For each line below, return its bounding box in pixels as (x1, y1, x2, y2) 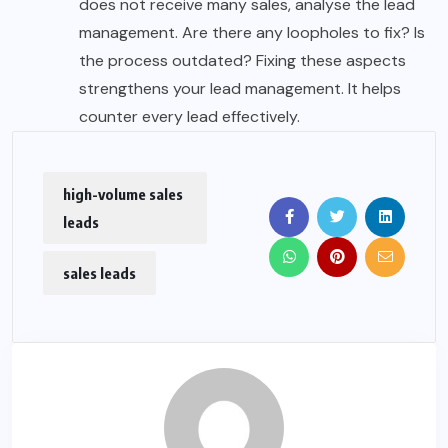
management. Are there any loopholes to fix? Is (79, 22, 425, 44)
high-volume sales (63, 185, 183, 204)
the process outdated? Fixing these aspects (79, 50, 406, 72)
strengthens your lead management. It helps (79, 78, 401, 100)
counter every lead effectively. (79, 106, 300, 128)
